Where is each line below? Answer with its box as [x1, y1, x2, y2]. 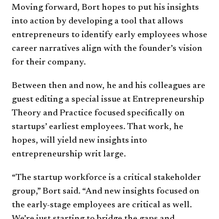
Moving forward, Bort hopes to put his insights [12, 3, 199, 12]
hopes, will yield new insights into [12, 136, 147, 145]
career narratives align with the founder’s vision [12, 44, 202, 53]
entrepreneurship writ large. [12, 150, 130, 159]
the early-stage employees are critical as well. [12, 200, 192, 210]
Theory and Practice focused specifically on [12, 109, 185, 118]
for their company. [12, 58, 90, 67]
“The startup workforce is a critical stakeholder [12, 173, 201, 182]
